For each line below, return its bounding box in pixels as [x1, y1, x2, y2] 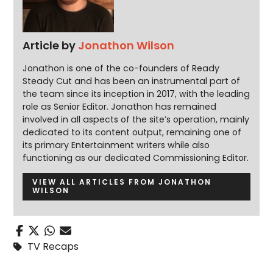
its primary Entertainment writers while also [23, 138, 210, 151]
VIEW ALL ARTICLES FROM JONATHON [32, 177, 212, 188]
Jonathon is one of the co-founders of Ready [23, 62, 220, 74]
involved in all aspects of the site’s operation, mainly [23, 113, 250, 126]
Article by [23, 37, 79, 53]
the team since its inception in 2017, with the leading [23, 87, 250, 100]
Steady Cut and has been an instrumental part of [23, 74, 241, 87]
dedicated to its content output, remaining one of [23, 126, 242, 138]
